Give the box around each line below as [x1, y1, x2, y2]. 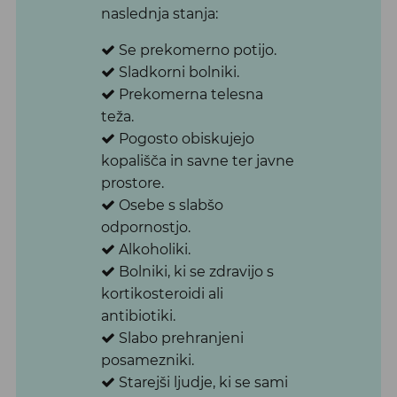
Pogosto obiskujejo [114, 130, 254, 148]
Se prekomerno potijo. [114, 42, 276, 59]
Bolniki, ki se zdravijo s [114, 263, 274, 281]
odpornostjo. [100, 219, 191, 237]
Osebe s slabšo [114, 197, 223, 214]
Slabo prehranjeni [114, 330, 244, 347]
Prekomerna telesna [114, 86, 263, 104]
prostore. [100, 175, 164, 192]
